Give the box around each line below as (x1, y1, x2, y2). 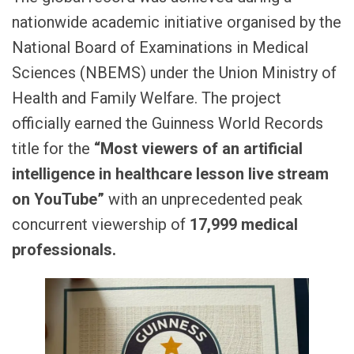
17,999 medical (190, 215, 298, 235)
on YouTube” (12, 190, 104, 209)
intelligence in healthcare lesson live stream (12, 164, 329, 184)
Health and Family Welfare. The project (12, 88, 281, 108)
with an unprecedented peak (104, 190, 303, 209)
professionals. (12, 240, 116, 260)
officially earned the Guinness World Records (12, 114, 323, 134)
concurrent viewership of (12, 215, 190, 235)
